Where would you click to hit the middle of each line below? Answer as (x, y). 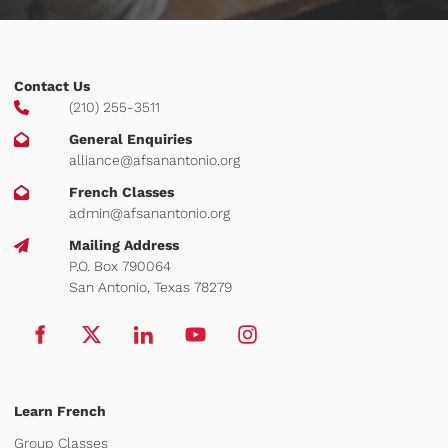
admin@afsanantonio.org (149, 213)
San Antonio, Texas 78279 (150, 287)
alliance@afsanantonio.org (154, 160)
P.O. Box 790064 (120, 266)
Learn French (60, 411)
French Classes (121, 192)
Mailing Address (124, 245)
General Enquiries (130, 139)
